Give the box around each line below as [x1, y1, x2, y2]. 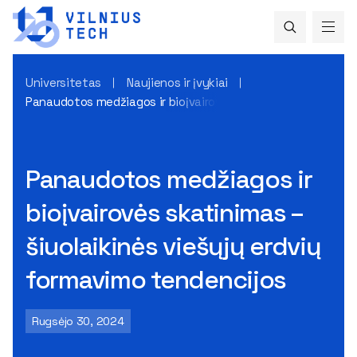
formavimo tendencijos [25, 263, 287, 296]
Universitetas [25, 74, 102, 90]
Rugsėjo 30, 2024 [32, 313, 124, 328]
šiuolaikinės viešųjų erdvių [25, 229, 321, 262]
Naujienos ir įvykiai [127, 74, 229, 90]
